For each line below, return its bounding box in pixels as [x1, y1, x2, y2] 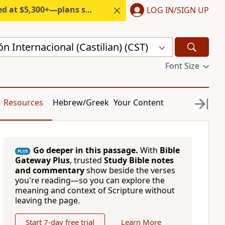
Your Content [114, 97, 164, 108]
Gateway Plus [15, 155, 70, 166]
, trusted [69, 155, 104, 166]
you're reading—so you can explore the [15, 175, 165, 186]
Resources [3, 97, 43, 108]
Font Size [165, 60, 199, 71]
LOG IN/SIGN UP [147, 4, 209, 16]
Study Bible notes [103, 155, 174, 166]
